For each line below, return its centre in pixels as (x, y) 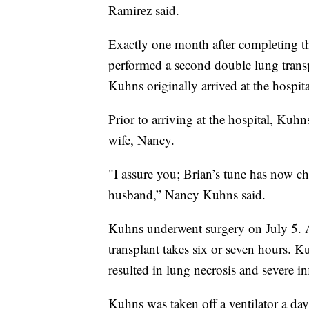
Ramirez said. (144, 10)
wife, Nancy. (141, 140)
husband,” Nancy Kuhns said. (187, 195)
